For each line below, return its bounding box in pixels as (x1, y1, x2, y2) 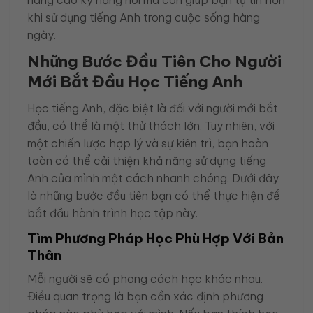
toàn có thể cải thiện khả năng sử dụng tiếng (27, 153, 266, 168)
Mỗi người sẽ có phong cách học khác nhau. (27, 271, 263, 286)
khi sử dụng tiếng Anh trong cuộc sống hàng (27, 10, 260, 24)
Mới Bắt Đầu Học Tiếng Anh (27, 71, 242, 92)
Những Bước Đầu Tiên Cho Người (27, 51, 282, 71)
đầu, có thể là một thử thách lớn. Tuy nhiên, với (27, 118, 275, 133)
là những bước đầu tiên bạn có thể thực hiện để (27, 188, 280, 203)
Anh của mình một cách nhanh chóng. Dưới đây (27, 170, 279, 185)
